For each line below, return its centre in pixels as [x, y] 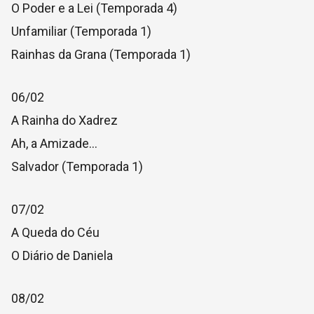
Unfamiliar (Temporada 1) [81, 31]
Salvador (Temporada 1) [77, 166]
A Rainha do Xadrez [64, 120]
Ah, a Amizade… [54, 143]
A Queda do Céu [55, 232]
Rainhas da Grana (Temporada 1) [101, 54]
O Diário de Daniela [62, 255]
